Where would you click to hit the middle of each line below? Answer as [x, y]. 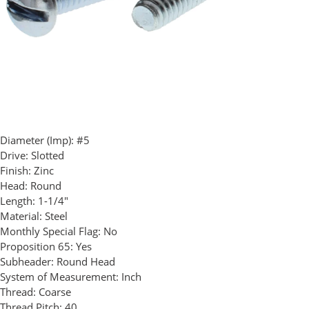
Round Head [86, 262]
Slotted [48, 156]
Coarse [55, 292]
